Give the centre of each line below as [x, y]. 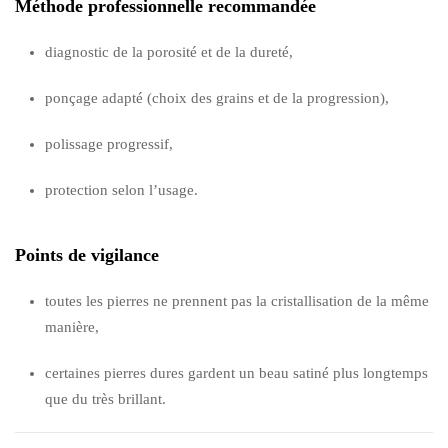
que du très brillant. [105, 398]
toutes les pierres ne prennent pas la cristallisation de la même [237, 300]
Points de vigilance [87, 254]
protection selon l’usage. [121, 189]
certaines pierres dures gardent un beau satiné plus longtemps [236, 372]
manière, [72, 326]
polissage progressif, [109, 143]
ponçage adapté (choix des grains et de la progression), [217, 97]
